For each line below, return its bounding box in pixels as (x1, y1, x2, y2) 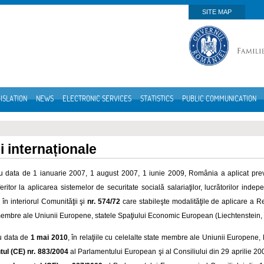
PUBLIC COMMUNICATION (182, 94, 256, 103)
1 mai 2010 (30, 233, 68, 242)
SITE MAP (202, 8, 232, 15)
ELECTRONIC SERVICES (62, 94, 131, 103)
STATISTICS (140, 94, 173, 103)
